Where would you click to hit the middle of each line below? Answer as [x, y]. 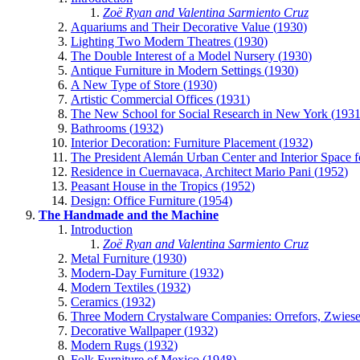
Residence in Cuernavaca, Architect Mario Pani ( [194, 171]
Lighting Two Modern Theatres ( [154, 41]
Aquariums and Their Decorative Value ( [174, 27]
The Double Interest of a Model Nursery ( [176, 55]
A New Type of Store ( [129, 84]
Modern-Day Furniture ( [132, 272]
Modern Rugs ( [109, 345]
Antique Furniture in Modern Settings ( [170, 70]
